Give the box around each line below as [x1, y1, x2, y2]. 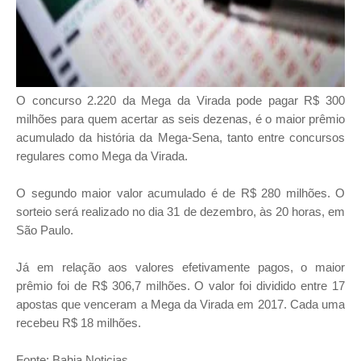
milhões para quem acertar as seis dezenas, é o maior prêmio [16, 112, 345, 126]
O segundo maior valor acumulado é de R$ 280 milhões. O [16, 186, 345, 200]
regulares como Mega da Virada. [16, 149, 188, 163]
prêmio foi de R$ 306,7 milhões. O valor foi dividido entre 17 [16, 279, 345, 293]
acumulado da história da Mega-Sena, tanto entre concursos [16, 131, 345, 144]
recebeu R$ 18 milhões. [16, 316, 141, 330]
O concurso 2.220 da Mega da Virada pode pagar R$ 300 [16, 93, 345, 107]
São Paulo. [16, 223, 73, 237]
